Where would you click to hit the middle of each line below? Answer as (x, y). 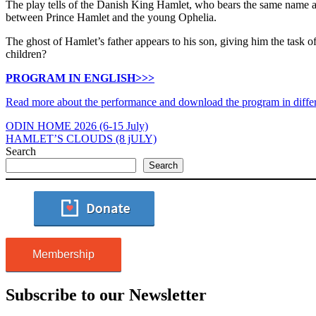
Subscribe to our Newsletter (106, 294)
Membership (63, 254)
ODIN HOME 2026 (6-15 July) (77, 126)
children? (26, 54)
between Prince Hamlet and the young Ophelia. (111, 17)
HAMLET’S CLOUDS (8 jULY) (81, 138)
